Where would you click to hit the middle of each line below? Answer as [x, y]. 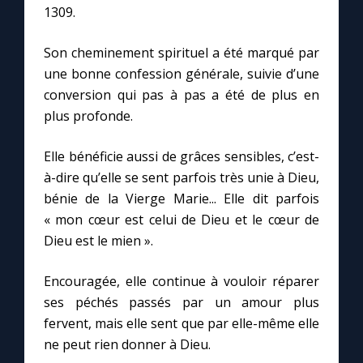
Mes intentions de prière [103, 138]
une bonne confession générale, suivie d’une [181, 74]
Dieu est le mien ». [98, 241]
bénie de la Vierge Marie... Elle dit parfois [181, 199]
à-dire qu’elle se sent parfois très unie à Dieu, [181, 178]
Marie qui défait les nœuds [110, 45]
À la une [48, 289]
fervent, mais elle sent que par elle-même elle [181, 324]
